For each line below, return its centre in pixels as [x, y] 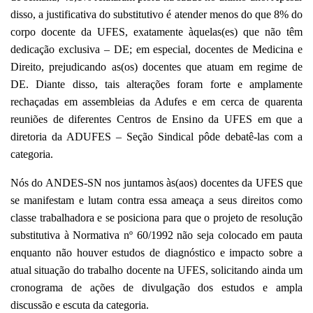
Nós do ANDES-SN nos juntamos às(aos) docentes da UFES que [156, 182]
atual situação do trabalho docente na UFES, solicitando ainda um [156, 270]
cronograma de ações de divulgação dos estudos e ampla [156, 287]
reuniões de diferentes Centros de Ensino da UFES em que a [156, 119]
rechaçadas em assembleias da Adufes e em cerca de [138, 101]
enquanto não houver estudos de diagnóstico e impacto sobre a [156, 252]
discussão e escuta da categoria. [80, 305]
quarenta [284, 101]
